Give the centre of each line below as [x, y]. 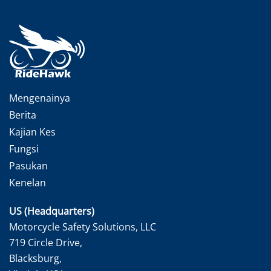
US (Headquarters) [52, 211]
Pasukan [28, 166]
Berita [23, 115]
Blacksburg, [35, 258]
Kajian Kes [32, 132]
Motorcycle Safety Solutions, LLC [83, 227]
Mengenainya [40, 98]
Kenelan [28, 183]
